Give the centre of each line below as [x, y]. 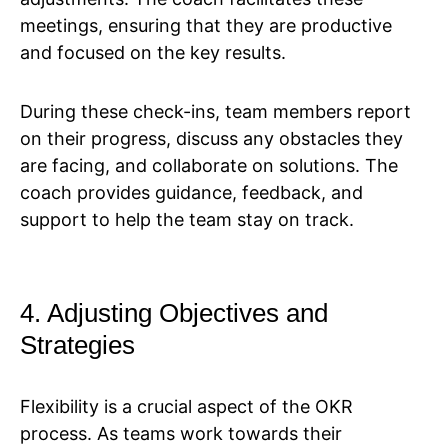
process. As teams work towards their [181, 434]
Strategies [77, 345]
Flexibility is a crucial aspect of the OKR [186, 407]
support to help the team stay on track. [187, 220]
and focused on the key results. [153, 53]
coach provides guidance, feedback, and [191, 193]
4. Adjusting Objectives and [174, 313]
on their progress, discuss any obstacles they [211, 139]
